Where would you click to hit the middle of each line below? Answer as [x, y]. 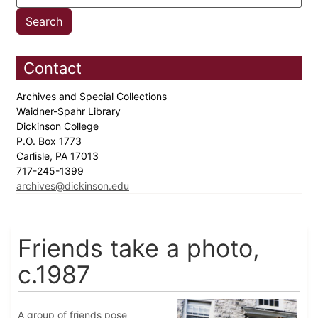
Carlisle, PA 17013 [59, 156]
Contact [53, 68]
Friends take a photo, [139, 248]
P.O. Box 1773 [50, 141]
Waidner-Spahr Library [70, 111]
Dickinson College [59, 126]
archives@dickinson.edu [73, 186]
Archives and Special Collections [93, 97]
